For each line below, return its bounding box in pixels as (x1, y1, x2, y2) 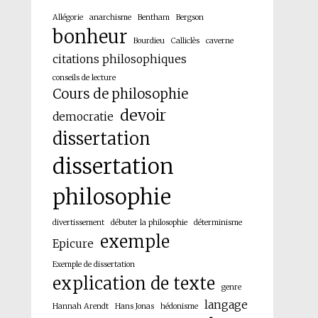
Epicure (52, 236, 94, 251)
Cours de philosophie (52, 85, 188, 102)
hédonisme (160, 301, 198, 311)
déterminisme (193, 217, 242, 227)
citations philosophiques (52, 52, 187, 66)
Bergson (175, 12, 204, 22)
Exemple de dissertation (52, 259, 135, 269)
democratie (52, 109, 114, 124)
